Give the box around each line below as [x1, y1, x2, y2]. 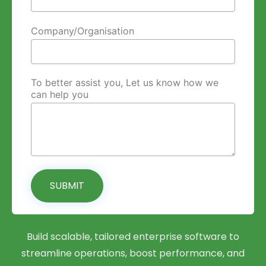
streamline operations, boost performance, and [21, 246, 245, 260]
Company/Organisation [31, 24, 135, 37]
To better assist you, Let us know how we [31, 77, 219, 89]
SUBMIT [50, 178, 85, 192]
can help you [31, 88, 89, 101]
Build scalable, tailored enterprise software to [27, 229, 239, 243]
